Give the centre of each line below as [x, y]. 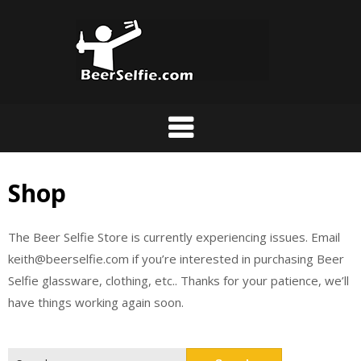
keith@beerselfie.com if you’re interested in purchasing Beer [176, 259]
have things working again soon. [96, 302]
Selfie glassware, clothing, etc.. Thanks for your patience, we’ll [178, 280]
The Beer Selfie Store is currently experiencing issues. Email [174, 237]
